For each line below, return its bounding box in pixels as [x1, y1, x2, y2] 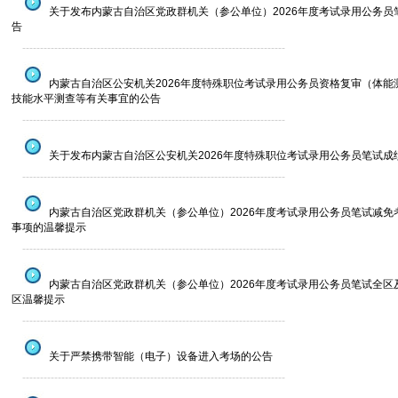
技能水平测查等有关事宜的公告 [11, 92, 161, 105]
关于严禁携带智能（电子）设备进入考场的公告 [45, 350, 273, 362]
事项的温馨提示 [11, 221, 86, 234]
